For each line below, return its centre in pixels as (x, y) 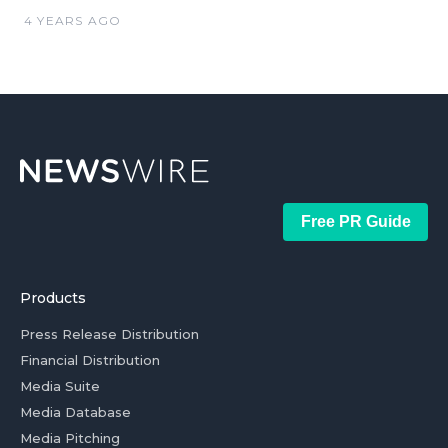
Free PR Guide (355, 221)
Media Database (75, 411)
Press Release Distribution (109, 333)
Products (53, 297)
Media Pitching (70, 437)
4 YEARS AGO (73, 20)
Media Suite (60, 385)
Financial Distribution (90, 359)
